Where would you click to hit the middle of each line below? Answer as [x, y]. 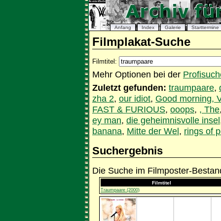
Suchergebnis [128, 150]
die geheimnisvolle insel [173, 120]
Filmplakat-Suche [141, 42]
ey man [107, 120]
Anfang [123, 27]
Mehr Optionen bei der [138, 74]
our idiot [135, 99]
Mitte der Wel [153, 131]
